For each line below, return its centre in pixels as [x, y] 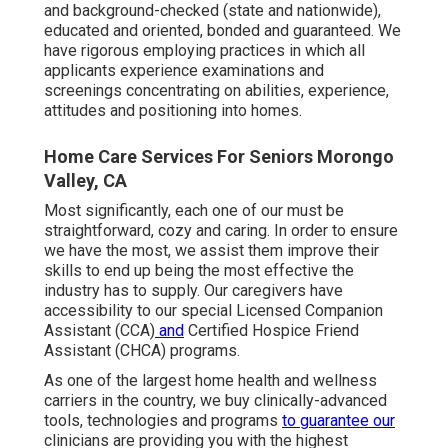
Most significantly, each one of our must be [194, 211]
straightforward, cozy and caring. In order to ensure [221, 231]
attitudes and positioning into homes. [173, 111]
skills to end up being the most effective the [199, 271]
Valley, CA [85, 181]
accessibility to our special [140, 311]
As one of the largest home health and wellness [210, 381]
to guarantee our [338, 421]
